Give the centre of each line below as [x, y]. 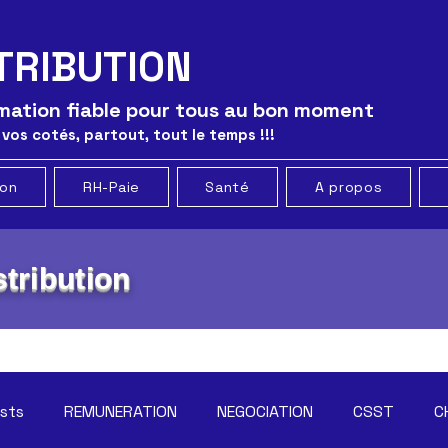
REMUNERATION [120, 411]
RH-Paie [111, 187]
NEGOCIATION [265, 411]
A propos [348, 187]
